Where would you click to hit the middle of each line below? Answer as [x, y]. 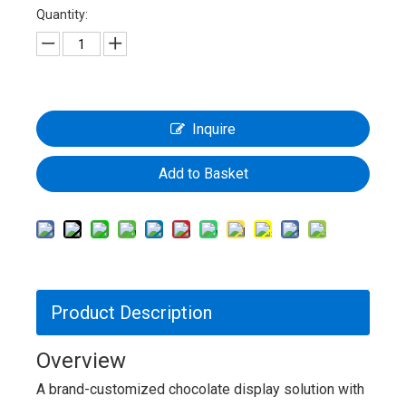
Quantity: [62, 14]
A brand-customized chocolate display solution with [200, 389]
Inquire [214, 129]
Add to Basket [203, 174]
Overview [81, 361]
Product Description [131, 313]
